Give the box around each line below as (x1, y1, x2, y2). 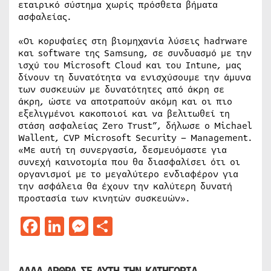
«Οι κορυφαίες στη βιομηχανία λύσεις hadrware (18, 34, 247, 48)
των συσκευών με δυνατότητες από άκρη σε (18, 82, 224, 96)
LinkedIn (64, 212, 148, 240)
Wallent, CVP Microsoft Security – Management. (18, 131, 252, 145)
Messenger (88, 212, 185, 240)
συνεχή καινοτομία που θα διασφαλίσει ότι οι (18, 155, 240, 169)
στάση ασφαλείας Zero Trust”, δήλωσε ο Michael (18, 119, 252, 132)
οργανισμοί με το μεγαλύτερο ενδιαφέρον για (18, 167, 238, 181)
